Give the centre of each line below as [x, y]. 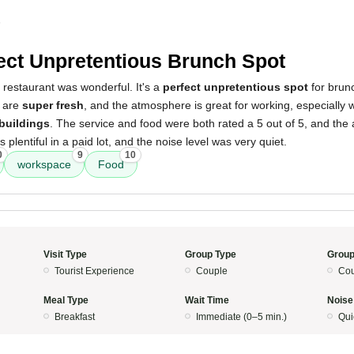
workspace [44, 164]
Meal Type [66, 300]
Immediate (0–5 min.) [241, 317]
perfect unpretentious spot [235, 87]
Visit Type [65, 254]
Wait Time [207, 300]
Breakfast [74, 317]
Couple [212, 271]
